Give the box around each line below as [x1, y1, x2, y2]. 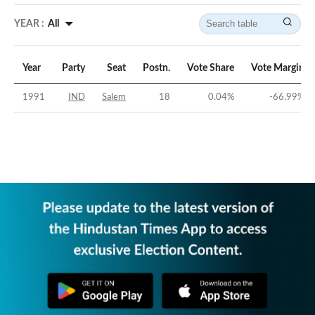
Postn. [143, 63, 170, 74]
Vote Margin [251, 63, 304, 74]
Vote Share [187, 63, 234, 74]
